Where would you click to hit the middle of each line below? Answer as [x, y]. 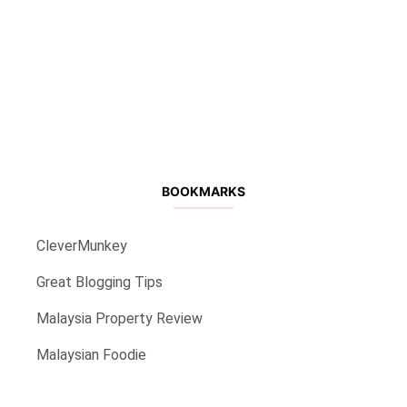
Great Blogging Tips [99, 282]
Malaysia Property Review [119, 318]
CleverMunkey [82, 245]
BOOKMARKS [203, 191]
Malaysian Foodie [91, 354]
